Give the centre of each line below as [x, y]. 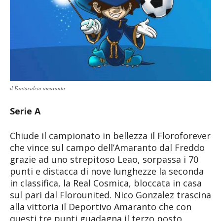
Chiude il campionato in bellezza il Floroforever [110, 135]
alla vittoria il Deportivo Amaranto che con [101, 206]
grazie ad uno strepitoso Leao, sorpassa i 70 [104, 159]
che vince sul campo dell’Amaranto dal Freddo [107, 147]
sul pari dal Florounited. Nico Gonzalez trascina [110, 195]
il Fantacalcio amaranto [37, 88]
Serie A [25, 111]
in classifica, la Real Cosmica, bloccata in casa [106, 183]
